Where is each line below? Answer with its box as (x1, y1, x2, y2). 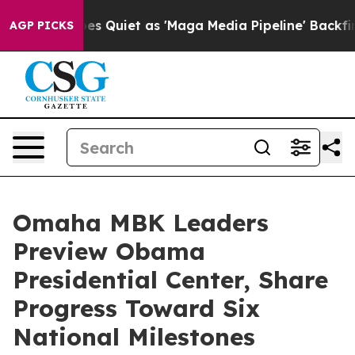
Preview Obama (13, 236, 205, 266)
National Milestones (13, 322, 255, 352)
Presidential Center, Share (13, 265, 328, 295)
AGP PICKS (10, 18, 74, 32)
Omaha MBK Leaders (13, 208, 269, 238)
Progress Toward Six (13, 293, 260, 323)
